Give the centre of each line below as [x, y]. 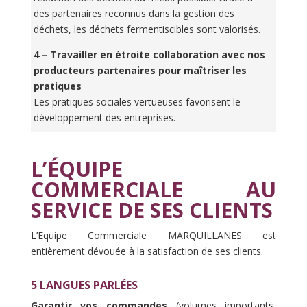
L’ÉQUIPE [76, 169]
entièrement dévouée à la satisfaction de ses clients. [147, 251]
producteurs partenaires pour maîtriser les [140, 71]
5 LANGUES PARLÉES [84, 285]
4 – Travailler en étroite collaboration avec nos [150, 55]
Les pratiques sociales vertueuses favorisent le [137, 102]
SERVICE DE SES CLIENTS [151, 210]
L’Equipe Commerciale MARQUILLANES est [153, 236]
